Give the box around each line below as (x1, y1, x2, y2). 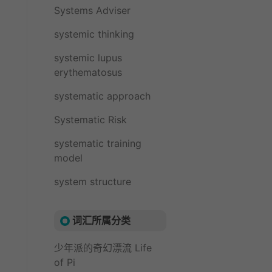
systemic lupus (54, 52, 122, 64)
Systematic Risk (54, 114, 127, 126)
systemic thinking (54, 28, 134, 40)
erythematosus (54, 66, 122, 78)
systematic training (54, 137, 141, 149)
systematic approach (54, 90, 151, 102)
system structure (54, 175, 131, 188)
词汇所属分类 (72, 214, 131, 226)
